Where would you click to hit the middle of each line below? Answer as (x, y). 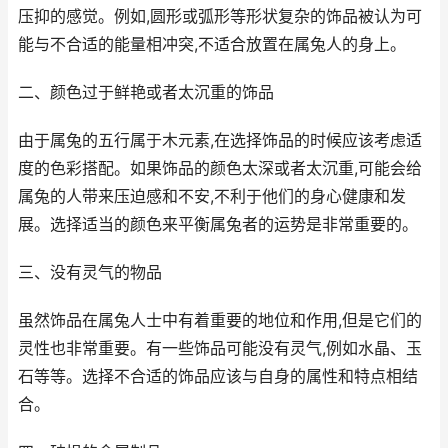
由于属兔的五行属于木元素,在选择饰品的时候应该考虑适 (220, 140)
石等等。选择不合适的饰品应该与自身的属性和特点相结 (218, 376)
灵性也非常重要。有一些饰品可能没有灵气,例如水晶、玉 (220, 348)
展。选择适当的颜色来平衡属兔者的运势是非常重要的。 (218, 224)
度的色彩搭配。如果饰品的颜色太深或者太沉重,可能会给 (220, 168)
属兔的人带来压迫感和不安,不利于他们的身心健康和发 (212, 196)
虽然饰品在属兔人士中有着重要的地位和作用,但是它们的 (220, 320)
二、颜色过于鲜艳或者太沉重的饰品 (146, 92)
